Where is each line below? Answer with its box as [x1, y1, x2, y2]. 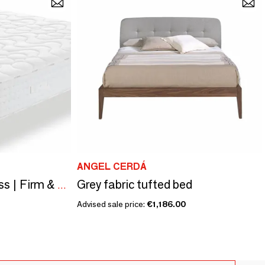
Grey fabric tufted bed [76, 177, 192, 192]
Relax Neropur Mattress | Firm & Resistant [57, 179, 66, 191]
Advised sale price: [76, 198, 147, 209]
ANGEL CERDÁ [76, 160, 147, 172]
